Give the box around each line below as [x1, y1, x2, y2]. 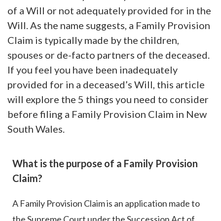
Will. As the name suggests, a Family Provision [7, 19, 210, 32]
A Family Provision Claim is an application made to [12, 198, 200, 209]
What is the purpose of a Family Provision [12, 157, 198, 170]
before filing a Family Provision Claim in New [7, 108, 207, 120]
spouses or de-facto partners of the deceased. [7, 49, 210, 61]
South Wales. [7, 123, 65, 135]
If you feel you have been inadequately [7, 64, 178, 76]
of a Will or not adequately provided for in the [7, 4, 211, 17]
